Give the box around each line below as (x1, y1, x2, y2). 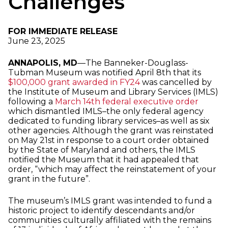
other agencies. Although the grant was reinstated (8, 126, 214, 136)
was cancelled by (140, 77, 212, 88)
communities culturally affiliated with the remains (8, 215, 211, 225)
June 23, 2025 (8, 36, 65, 46)
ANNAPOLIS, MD (8, 58, 77, 68)
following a (8, 97, 55, 107)
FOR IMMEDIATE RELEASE (8, 26, 118, 37)
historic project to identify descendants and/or (8, 206, 195, 216)
